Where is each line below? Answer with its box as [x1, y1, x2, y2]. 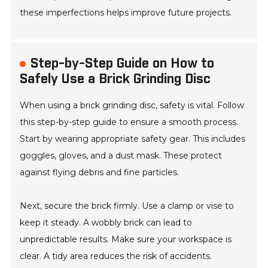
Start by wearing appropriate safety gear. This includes [20, 133, 246, 145]
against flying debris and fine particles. [20, 167, 179, 178]
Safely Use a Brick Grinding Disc [20, 71, 211, 89]
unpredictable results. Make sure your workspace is [20, 234, 232, 245]
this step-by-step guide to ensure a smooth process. [20, 117, 239, 128]
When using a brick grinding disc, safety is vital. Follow [20, 100, 245, 111]
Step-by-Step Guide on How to [31, 55, 215, 73]
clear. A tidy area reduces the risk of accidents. [20, 251, 212, 262]
